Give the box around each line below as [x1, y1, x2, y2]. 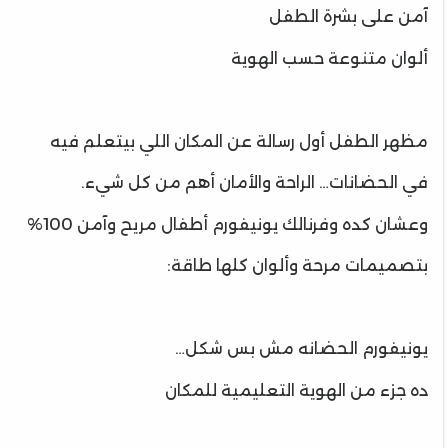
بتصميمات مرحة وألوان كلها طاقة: [167, 256, 428, 275]
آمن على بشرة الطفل [269, 7, 428, 26]
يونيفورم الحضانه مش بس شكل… [175, 339, 428, 358]
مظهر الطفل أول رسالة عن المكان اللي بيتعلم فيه [50, 131, 428, 151]
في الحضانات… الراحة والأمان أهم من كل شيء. [81, 173, 428, 192]
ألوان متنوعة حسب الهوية [231, 48, 428, 68]
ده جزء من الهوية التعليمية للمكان [165, 380, 428, 400]
